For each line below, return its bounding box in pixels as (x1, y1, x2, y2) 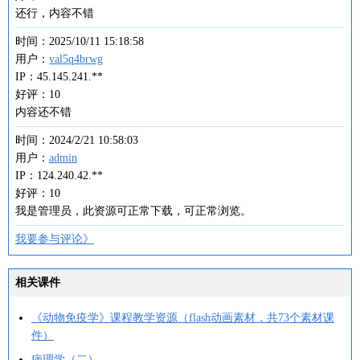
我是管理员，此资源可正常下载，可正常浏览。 (15, 205, 252, 217)
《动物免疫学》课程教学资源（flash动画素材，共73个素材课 (31, 312, 334, 324)
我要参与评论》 (15, 233, 94, 245)
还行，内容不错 (15, 7, 94, 19)
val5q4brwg (49, 53, 103, 65)
